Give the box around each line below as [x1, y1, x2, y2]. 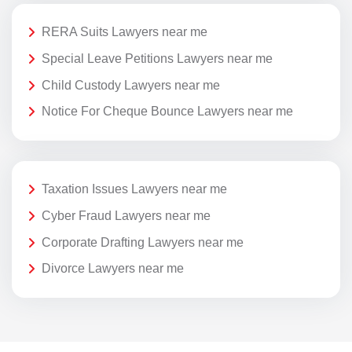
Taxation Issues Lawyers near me [42, 182, 227, 196]
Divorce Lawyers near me [42, 262, 184, 276]
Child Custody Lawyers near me [42, 78, 220, 92]
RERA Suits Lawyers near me [42, 25, 207, 39]
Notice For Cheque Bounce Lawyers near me [42, 104, 293, 119]
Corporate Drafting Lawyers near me [42, 235, 244, 249]
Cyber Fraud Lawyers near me [42, 209, 211, 222]
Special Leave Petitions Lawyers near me [42, 52, 273, 66]
